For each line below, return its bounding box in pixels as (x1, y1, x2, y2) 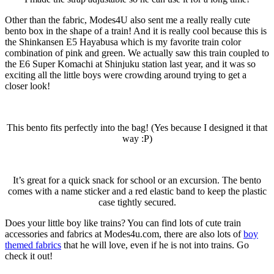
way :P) (122, 133, 152, 144)
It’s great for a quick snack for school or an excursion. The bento (13, 174, 261, 185)
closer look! (5, 80, 50, 91)
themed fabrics (5, 239, 61, 250)
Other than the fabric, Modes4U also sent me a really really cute (5, 14, 250, 25)
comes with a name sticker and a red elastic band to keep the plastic (7, 185, 267, 196)
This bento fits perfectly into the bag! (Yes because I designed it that (7, 122, 267, 133)
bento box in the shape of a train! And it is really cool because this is (5, 25, 267, 36)
